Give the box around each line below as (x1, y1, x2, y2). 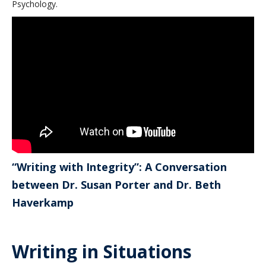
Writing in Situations (12, 239, 192, 264)
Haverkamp (12, 195, 74, 210)
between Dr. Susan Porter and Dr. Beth (12, 177, 221, 192)
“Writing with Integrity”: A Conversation (12, 159, 227, 174)
